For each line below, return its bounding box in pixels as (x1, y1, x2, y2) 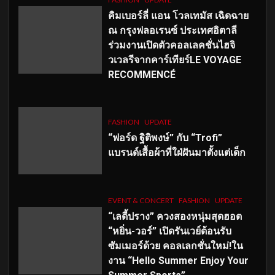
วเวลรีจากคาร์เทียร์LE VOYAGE (107, 53, 241, 66)
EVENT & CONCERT (107, 195, 174, 205)
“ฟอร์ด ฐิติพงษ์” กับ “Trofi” (107, 132, 222, 144)
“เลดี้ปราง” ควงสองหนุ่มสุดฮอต (107, 210, 242, 222)
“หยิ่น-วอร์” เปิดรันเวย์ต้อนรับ (107, 225, 231, 237)
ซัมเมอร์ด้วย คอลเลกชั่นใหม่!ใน (107, 239, 243, 252)
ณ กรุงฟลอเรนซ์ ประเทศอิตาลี (107, 24, 237, 36)
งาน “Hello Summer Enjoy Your (107, 254, 249, 266)
